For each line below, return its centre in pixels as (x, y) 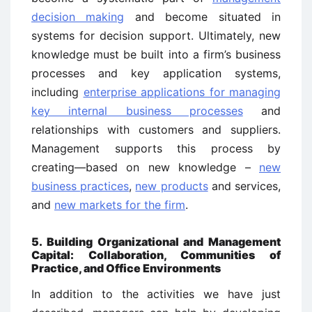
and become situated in (203, 16)
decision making (78, 16)
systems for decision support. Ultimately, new (156, 35)
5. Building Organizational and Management (156, 241)
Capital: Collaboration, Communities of (156, 255)
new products (172, 186)
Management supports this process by (156, 148)
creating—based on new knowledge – (145, 167)
